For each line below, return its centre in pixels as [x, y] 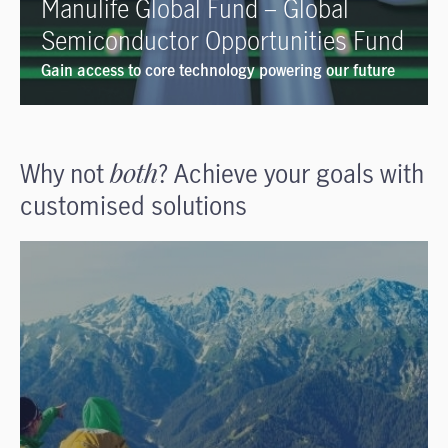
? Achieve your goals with [291, 173]
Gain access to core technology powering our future [220, 70]
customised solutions [133, 205]
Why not [65, 173]
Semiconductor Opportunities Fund [222, 40]
